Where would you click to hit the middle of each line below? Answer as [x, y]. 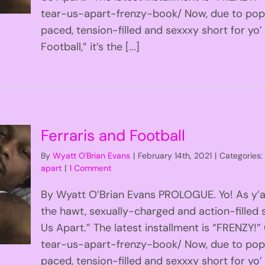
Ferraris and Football [113, 135]
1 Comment [91, 168]
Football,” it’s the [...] [91, 46]
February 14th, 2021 [175, 155]
